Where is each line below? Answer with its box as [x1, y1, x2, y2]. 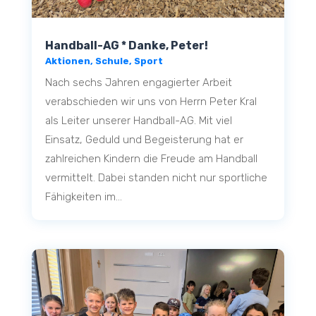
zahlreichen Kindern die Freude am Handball [44, 152, 257, 165]
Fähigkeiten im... [44, 190, 122, 203]
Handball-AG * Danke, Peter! [44, 38, 208, 52]
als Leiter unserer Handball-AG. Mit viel [44, 114, 232, 127]
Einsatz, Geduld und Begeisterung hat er [44, 133, 243, 146]
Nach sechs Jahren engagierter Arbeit [44, 75, 232, 89]
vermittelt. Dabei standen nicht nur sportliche [44, 171, 267, 184]
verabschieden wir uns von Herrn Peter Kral [44, 95, 257, 108]
